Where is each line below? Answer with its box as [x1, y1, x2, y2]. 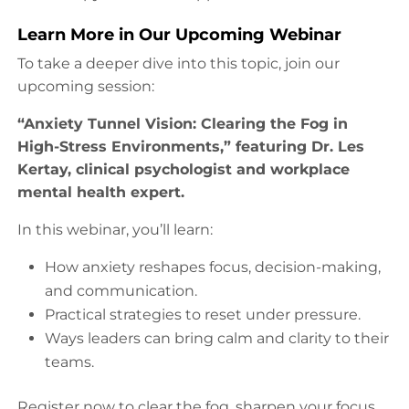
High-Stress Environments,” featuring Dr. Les [17, 137, 364, 155]
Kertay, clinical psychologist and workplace [17, 160, 350, 178]
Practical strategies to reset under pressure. [45, 305, 361, 323]
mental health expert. [17, 183, 184, 201]
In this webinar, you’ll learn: [17, 220, 213, 238]
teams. [45, 352, 94, 371]
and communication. [45, 281, 197, 299]
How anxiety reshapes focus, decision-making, [45, 257, 381, 276]
